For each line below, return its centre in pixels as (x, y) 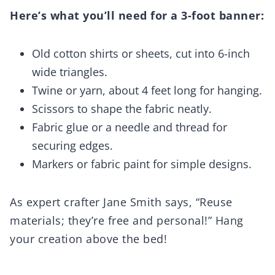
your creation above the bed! (88, 239)
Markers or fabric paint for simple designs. (142, 164)
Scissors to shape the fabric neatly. (122, 109)
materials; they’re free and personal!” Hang (127, 221)
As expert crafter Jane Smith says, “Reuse (121, 202)
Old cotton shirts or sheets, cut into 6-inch (141, 54)
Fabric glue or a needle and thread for (130, 127)
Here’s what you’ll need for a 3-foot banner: (137, 16)
